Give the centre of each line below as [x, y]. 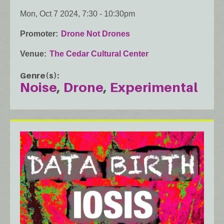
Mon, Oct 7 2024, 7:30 [59, 13]
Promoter [38, 33]
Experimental [154, 87]
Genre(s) [38, 75]
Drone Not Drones [95, 33]
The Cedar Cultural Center [99, 53]
